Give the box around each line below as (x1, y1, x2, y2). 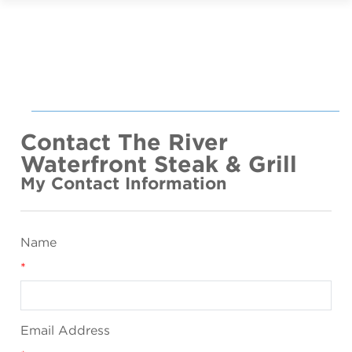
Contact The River (20, 128, 228, 156)
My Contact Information (20, 173, 227, 193)
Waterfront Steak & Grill (20, 150, 297, 178)
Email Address (20, 323, 110, 338)
